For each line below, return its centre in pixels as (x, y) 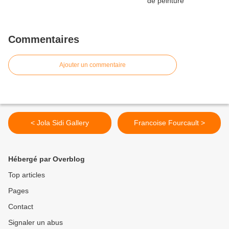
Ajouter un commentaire (93, 65)
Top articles (27, 175)
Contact (21, 207)
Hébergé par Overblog (47, 159)
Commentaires (44, 40)
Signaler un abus (36, 223)
